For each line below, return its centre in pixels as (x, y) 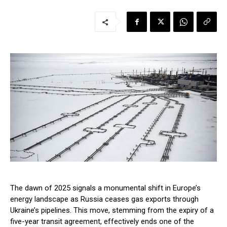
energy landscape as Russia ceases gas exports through (104, 199)
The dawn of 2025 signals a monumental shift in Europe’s (105, 188)
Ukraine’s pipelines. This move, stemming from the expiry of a (112, 211)
